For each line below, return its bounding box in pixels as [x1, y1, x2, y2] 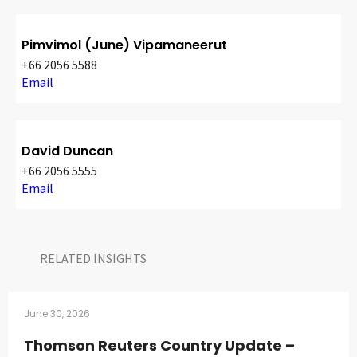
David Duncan [22, 142, 113, 161]
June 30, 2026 [24, 307, 90, 321]
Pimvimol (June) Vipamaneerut [22, 36, 227, 55]
